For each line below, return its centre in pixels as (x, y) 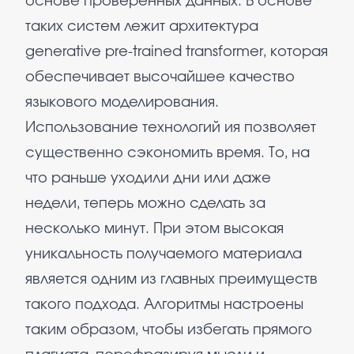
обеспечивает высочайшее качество (160, 77)
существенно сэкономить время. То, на (168, 153)
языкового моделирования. (122, 103)
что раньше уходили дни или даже (148, 179)
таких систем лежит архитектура (142, 27)
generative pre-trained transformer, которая (177, 52)
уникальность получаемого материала (164, 254)
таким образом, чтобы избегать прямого (169, 330)
